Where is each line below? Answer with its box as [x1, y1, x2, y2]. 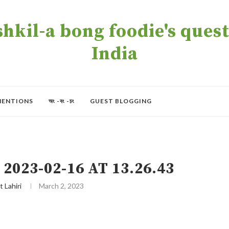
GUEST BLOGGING [90, 97, 152, 105]
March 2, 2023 [39, 181, 84, 190]
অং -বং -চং [49, 97, 75, 105]
